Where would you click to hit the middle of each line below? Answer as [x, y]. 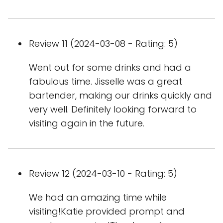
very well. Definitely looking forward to [113, 109]
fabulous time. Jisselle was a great [106, 81]
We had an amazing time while [98, 197]
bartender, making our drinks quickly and [120, 95]
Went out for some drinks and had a [110, 67]
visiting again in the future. [87, 123]
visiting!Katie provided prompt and [107, 211]
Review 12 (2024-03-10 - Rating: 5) [103, 173]
